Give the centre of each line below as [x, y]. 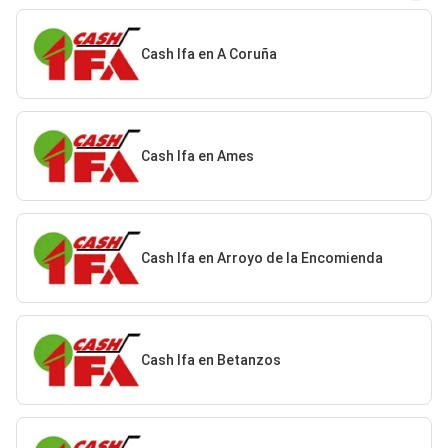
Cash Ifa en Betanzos [210, 359]
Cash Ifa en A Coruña [208, 53]
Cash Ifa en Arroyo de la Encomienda [261, 257]
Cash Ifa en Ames [197, 155]
